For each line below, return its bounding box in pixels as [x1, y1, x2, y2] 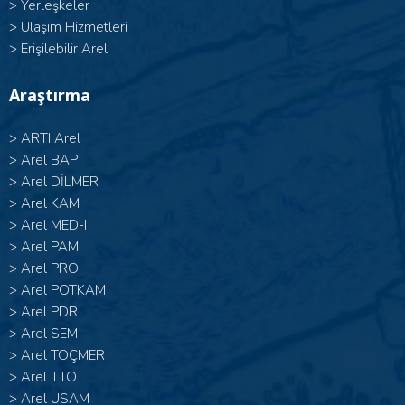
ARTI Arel [21, 129, 80, 147]
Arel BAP [21, 151, 78, 169]
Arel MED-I [21, 216, 87, 234]
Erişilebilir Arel [21, 40, 108, 58]
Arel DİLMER [21, 173, 99, 191]
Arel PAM [21, 238, 79, 256]
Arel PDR [21, 303, 78, 321]
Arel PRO [21, 259, 79, 278]
